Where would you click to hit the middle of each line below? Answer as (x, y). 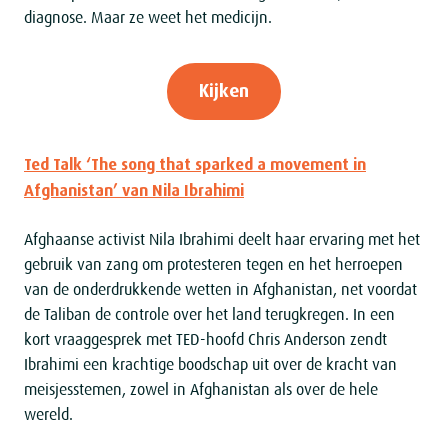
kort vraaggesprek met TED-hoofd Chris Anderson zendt (205, 340)
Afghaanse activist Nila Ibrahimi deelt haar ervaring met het (222, 240)
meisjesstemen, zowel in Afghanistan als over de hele (201, 390)
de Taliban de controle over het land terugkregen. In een (209, 315)
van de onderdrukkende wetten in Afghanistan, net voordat (220, 290)
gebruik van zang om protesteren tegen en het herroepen (213, 265)
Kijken (224, 91)
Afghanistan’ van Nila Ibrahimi (134, 191)
